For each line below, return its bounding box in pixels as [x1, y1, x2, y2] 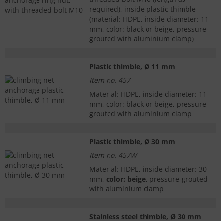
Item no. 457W [89, 150, 137, 160]
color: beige [106, 174, 146, 184]
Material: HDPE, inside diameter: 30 [89, 164, 207, 174]
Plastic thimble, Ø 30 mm [89, 137, 175, 147]
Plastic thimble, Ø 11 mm [89, 62, 175, 72]
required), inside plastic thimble [89, 4, 196, 14]
